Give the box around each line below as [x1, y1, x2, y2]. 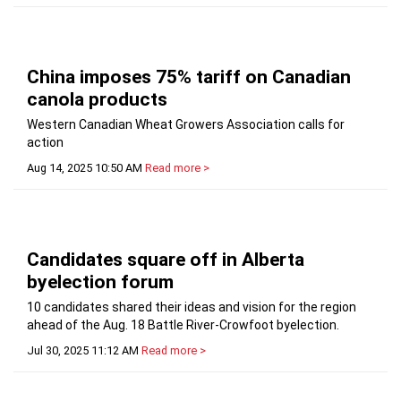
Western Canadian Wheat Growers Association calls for [27, 117, 345, 132]
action [27, 135, 64, 150]
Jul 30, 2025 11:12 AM [27, 344, 139, 358]
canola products [27, 89, 167, 111]
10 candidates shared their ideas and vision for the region [27, 300, 356, 315]
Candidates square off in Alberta [27, 249, 304, 271]
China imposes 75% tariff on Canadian [27, 66, 351, 89]
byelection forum [27, 271, 174, 294]
